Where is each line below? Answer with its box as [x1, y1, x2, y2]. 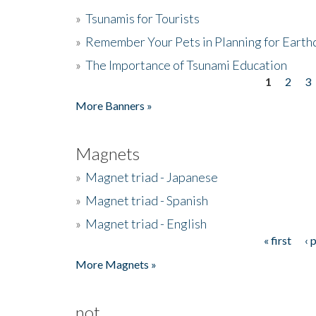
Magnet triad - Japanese [85, 169, 218, 185]
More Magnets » [75, 257, 157, 271]
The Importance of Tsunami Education [85, 56, 287, 73]
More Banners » [75, 98, 152, 112]
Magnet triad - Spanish [85, 192, 208, 208]
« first [263, 233, 291, 247]
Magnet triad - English [85, 215, 207, 231]
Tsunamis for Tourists [85, 10, 200, 26]
